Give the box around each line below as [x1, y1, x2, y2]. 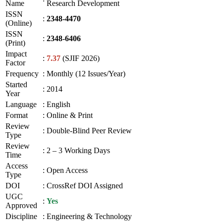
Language [5, 100, 37, 109]
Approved [5, 201, 37, 210]
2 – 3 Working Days [47, 146, 110, 155]
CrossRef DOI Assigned [47, 181, 123, 190]
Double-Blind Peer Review [47, 126, 132, 135]
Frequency [5, 69, 39, 78]
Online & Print [47, 111, 93, 119]
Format [5, 111, 28, 119]
